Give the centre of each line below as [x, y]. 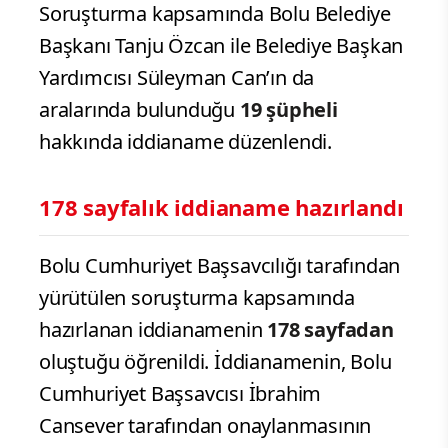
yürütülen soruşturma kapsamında [197, 297]
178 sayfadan [330, 329]
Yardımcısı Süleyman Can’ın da [177, 77]
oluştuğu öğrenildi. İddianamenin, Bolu [215, 361]
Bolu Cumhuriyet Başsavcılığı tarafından [220, 265]
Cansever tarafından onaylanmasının [205, 425]
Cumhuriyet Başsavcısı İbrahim [180, 393]
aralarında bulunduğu [139, 109]
